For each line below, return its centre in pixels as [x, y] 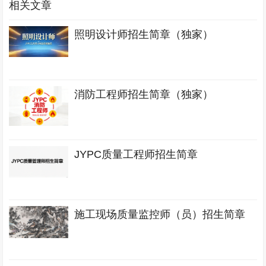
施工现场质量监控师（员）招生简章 [160, 214]
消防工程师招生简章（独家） [144, 94]
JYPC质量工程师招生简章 [136, 154]
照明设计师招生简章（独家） [144, 34]
